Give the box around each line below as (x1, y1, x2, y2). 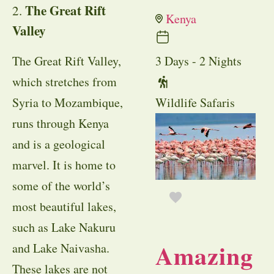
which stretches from (12, 73, 117, 91)
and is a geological (12, 136, 105, 153)
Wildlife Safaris (155, 94, 235, 111)
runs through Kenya (12, 115, 109, 132)
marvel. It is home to (12, 157, 116, 174)
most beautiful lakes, (12, 198, 116, 215)
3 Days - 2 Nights (155, 53, 242, 70)
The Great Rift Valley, (12, 53, 121, 70)
